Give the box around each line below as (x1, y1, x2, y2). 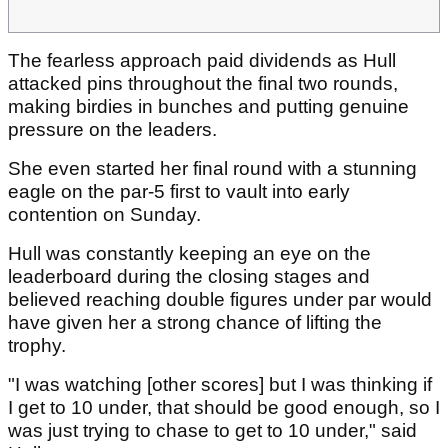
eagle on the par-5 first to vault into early (8, 181, 350, 203)
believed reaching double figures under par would (8, 289, 432, 311)
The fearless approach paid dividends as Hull (8, 50, 396, 72)
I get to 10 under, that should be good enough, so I (8, 397, 440, 419)
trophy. (8, 335, 66, 357)
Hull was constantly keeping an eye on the (8, 243, 371, 265)
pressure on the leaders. (8, 119, 217, 141)
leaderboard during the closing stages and (8, 266, 370, 288)
